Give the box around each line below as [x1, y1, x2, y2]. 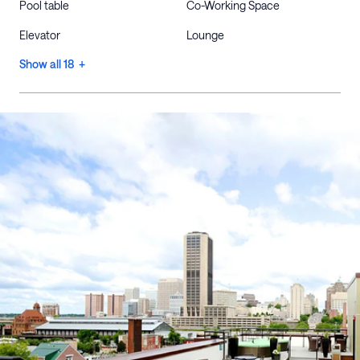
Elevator [19, 28, 60, 42]
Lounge [186, 28, 224, 42]
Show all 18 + [19, 57, 85, 71]
